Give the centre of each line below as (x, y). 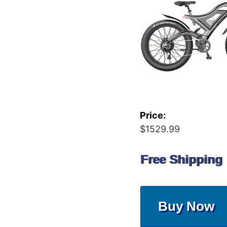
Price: (153, 115)
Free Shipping (181, 159)
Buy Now (186, 206)
